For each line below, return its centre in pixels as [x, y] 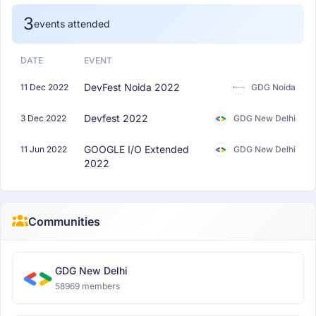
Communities [64, 221]
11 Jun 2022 [44, 149]
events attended [72, 24]
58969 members [87, 286]
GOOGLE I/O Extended [136, 149]
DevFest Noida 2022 [132, 87]
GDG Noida [273, 87]
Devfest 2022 [116, 118]
